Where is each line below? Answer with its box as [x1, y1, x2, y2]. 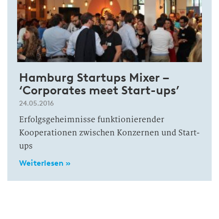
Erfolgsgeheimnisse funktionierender [19, 114, 164, 125]
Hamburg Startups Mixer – [19, 70, 170, 85]
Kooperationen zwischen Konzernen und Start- [19, 128, 199, 138]
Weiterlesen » [19, 158, 70, 168]
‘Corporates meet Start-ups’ [19, 83, 179, 97]
